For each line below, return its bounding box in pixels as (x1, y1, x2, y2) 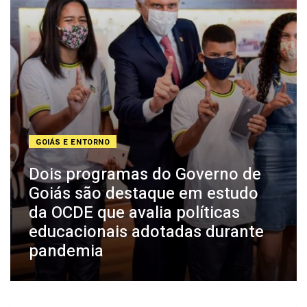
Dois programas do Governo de (29, 162, 261, 187)
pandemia (29, 239, 103, 264)
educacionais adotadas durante (29, 220, 264, 245)
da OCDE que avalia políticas (29, 201, 240, 225)
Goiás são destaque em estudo (29, 182, 258, 206)
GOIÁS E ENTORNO (36, 136, 110, 149)
